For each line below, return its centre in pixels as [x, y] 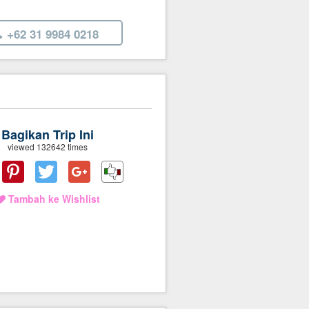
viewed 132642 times [48, 147]
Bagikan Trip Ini [48, 135]
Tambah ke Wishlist [52, 199]
